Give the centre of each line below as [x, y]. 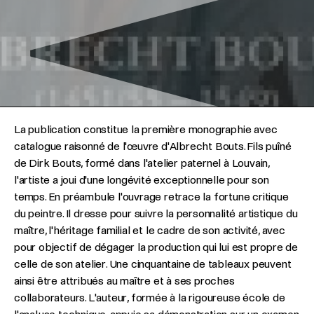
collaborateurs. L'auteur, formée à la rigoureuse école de [150, 298]
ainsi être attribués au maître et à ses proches [124, 281]
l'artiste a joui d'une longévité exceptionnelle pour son [142, 180]
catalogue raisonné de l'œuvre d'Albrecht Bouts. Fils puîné [153, 146]
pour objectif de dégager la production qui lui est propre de [156, 247]
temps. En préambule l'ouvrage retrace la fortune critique [151, 197]
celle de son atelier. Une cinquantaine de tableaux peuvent [153, 264]
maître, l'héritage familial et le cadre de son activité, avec [150, 230]
